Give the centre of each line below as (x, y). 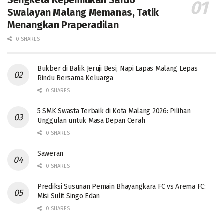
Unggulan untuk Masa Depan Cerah (91, 120)
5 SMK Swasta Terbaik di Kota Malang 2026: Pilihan (114, 111)
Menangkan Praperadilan (63, 25)
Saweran (51, 153)
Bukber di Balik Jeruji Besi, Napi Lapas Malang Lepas (118, 68)
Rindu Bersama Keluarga (75, 78)
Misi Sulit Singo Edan (69, 196)
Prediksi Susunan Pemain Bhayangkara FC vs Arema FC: (122, 186)
